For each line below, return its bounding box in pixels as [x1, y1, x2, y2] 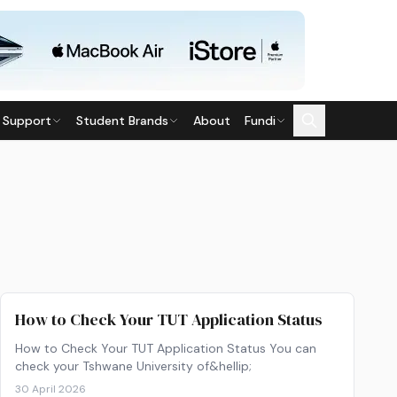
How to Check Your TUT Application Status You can [15, 340, 316, 356]
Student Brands [76, 113, 168, 128]
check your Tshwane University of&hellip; [15, 358, 252, 374]
